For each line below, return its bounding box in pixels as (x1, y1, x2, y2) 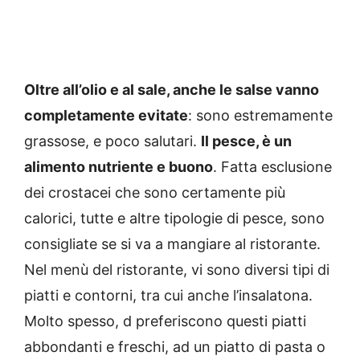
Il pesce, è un (201, 133, 292, 150)
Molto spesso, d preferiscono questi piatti (24, 313, 306, 330)
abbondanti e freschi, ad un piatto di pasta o (24, 338, 325, 356)
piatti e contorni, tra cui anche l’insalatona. (24, 287, 313, 305)
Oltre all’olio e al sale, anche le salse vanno (24, 81, 319, 99)
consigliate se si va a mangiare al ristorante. (24, 235, 321, 253)
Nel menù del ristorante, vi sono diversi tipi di (24, 261, 329, 279)
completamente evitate (24, 107, 188, 125)
